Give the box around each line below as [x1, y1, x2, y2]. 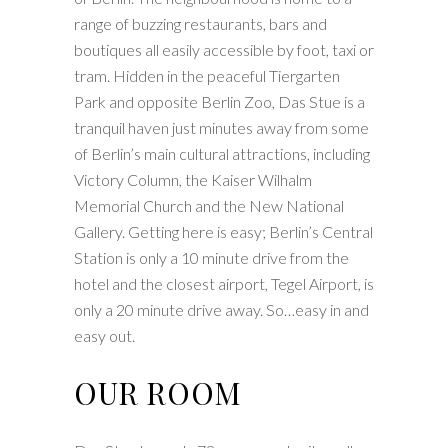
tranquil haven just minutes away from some [74, 118, 369, 137]
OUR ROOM [74, 373, 242, 413]
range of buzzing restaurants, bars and [74, 14, 327, 33]
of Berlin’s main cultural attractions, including [74, 144, 370, 163]
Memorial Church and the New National [74, 196, 344, 215]
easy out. [74, 326, 135, 345]
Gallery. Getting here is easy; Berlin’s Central [74, 222, 373, 241]
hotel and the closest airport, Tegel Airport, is [74, 274, 374, 293]
